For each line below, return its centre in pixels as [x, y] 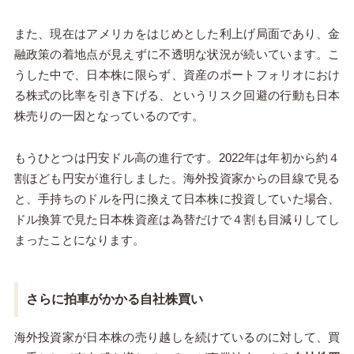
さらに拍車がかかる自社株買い [114, 299]
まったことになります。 [79, 239]
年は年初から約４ [292, 157]
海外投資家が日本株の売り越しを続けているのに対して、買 [177, 337]
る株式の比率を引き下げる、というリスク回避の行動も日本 [177, 95]
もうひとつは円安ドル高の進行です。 [116, 157]
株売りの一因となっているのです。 [109, 115]
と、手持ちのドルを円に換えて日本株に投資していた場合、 [177, 198]
